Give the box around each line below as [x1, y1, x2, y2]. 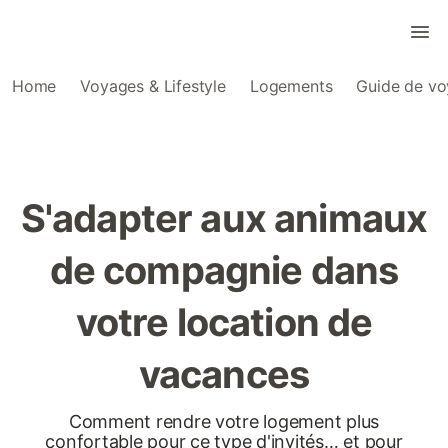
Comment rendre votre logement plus [68, 411, 380, 432]
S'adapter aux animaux [20, 195, 428, 241]
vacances [138, 351, 310, 397]
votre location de [75, 299, 373, 345]
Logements [249, 75, 333, 96]
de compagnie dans [49, 247, 399, 293]
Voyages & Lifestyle [80, 75, 226, 96]
